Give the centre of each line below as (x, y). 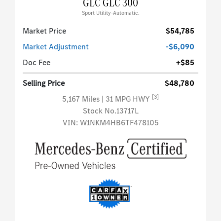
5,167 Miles (82, 99)
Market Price (44, 31)
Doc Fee (37, 63)
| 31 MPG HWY (127, 99)
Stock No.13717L (110, 111)
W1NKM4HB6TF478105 (119, 123)
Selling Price (44, 83)
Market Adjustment (56, 47)
